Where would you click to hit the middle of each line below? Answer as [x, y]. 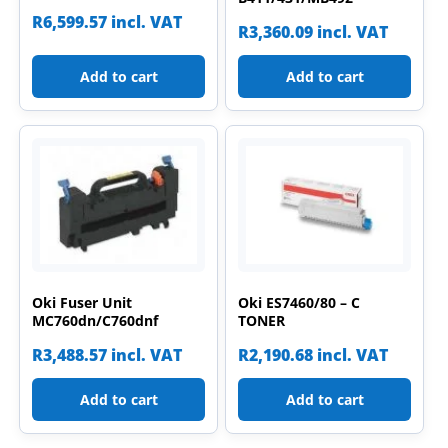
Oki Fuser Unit [82, 302]
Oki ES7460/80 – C [299, 302]
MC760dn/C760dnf [95, 320]
